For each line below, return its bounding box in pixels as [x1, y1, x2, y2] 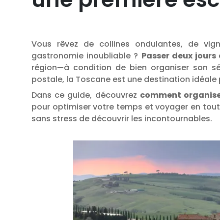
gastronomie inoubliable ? [31, 50, 141, 61]
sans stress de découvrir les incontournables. [31, 113, 212, 124]
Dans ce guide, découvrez [31, 89, 140, 101]
